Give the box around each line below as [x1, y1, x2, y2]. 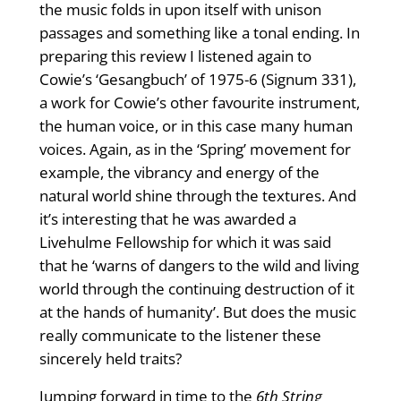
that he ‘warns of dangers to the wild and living [38, 255, 359, 277]
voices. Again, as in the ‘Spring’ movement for [38, 139, 351, 160]
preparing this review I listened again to [38, 46, 311, 67]
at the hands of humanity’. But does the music [38, 302, 356, 323]
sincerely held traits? [38, 348, 182, 370]
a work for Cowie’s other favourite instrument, [38, 92, 360, 114]
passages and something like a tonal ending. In [38, 22, 360, 44]
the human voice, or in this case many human [38, 115, 353, 137]
